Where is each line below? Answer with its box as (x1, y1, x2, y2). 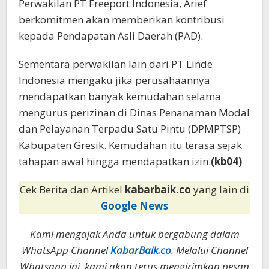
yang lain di (193, 182, 249, 196)
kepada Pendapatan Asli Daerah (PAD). (19, 28, 203, 43)
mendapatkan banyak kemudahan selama (19, 89, 221, 103)
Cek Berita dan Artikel (20, 182, 125, 196)
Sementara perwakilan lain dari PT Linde (19, 56, 213, 71)
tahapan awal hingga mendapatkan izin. (19, 154, 211, 168)
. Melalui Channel (171, 243, 248, 257)
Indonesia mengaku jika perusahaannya (19, 73, 210, 87)
